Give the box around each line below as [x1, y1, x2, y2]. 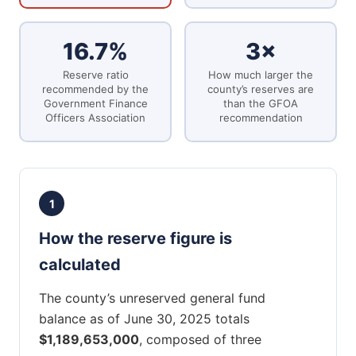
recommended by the [42, 83, 149, 96]
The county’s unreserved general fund [39, 290, 265, 307]
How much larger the [208, 68, 313, 82]
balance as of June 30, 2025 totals [39, 311, 250, 327]
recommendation [219, 111, 303, 125]
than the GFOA [223, 97, 298, 110]
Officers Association [45, 111, 145, 125]
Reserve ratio [62, 68, 129, 82]
